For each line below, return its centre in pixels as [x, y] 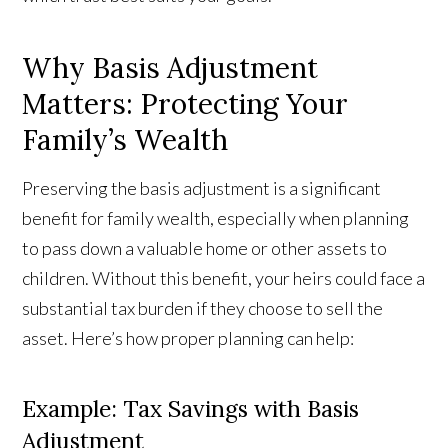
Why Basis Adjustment [170, 68]
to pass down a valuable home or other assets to [205, 248]
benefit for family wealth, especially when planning [216, 218]
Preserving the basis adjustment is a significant [202, 188]
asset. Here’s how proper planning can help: [188, 338]
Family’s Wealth [125, 140]
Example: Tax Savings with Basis [191, 409]
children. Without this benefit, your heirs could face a [224, 278]
